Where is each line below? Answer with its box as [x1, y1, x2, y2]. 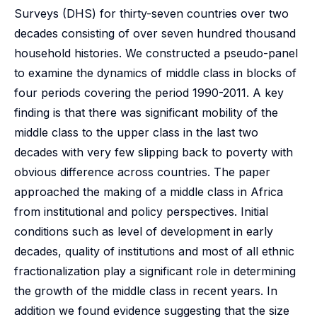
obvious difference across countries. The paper [14, 165, 270, 179]
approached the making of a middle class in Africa [14, 185, 283, 199]
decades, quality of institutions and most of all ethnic [14, 244, 294, 258]
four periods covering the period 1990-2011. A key [14, 86, 284, 100]
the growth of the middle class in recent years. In [14, 284, 277, 298]
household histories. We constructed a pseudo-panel [14, 46, 298, 60]
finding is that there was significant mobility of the [14, 105, 278, 120]
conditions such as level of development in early [14, 224, 273, 238]
